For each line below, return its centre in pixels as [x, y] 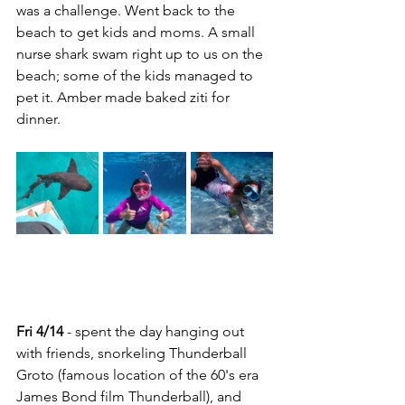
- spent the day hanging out [155, 331]
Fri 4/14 [40, 331]
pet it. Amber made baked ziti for [125, 97]
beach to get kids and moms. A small [137, 32]
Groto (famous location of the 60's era [139, 375]
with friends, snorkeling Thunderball [133, 353]
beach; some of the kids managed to [137, 75]
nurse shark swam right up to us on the [141, 54]
